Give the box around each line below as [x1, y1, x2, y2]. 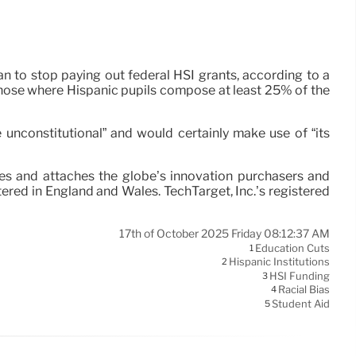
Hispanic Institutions [229, 255, 330, 269]
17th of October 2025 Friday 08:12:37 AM [119, 226, 330, 241]
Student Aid [272, 297, 330, 311]
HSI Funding [269, 269, 330, 283]
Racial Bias [278, 283, 330, 296]
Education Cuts [255, 242, 330, 255]
